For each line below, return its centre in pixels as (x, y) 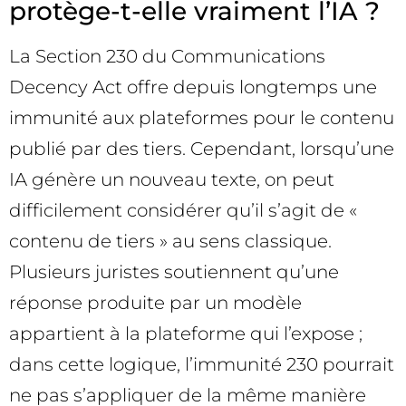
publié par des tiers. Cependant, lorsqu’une (202, 148)
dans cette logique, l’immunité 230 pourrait (202, 364)
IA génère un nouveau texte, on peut (172, 179)
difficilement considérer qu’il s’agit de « (183, 210)
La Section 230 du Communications (167, 56)
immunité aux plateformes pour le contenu (202, 117)
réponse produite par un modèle (155, 302)
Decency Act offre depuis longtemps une (193, 87)
